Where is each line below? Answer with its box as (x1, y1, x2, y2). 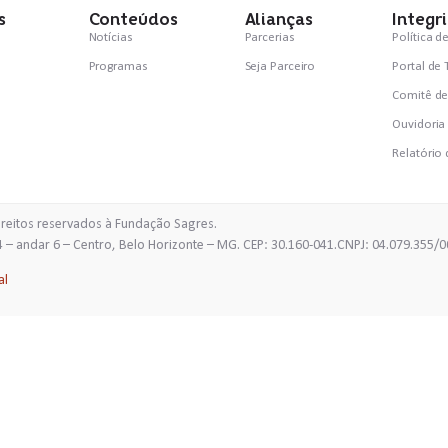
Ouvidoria (392, 117, 446, 131)
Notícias (88, 30, 133, 44)
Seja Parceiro (244, 59, 316, 73)
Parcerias (244, 30, 295, 44)
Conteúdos (88, 9, 178, 29)
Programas (88, 59, 148, 73)
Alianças (244, 9, 313, 29)
